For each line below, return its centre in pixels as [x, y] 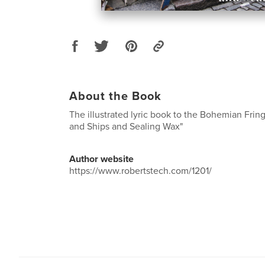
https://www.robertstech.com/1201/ [140, 171]
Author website [101, 159]
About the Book [115, 96]
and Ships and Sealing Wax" [126, 127]
